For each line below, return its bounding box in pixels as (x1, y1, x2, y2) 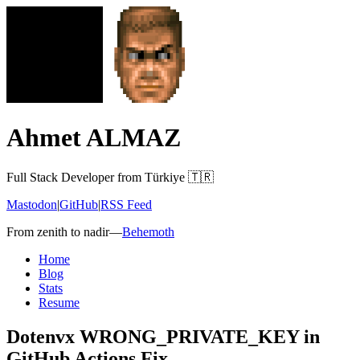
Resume (39, 295, 80, 309)
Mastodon (6, 197, 57, 211)
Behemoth (122, 224, 174, 239)
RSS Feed (100, 197, 152, 211)
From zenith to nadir (6, 224, 109, 239)
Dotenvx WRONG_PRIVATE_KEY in (6, 325, 320, 347)
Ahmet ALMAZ (6, 123, 181, 153)
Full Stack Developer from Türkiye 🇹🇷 (6, 170, 214, 184)
